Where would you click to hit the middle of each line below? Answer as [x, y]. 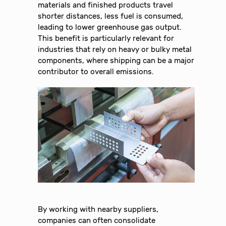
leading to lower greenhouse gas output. [110, 27]
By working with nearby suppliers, [98, 209]
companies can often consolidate [97, 220]
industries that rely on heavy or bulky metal [115, 49]
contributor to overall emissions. [96, 71]
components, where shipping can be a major [116, 60]
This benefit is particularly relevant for [106, 38]
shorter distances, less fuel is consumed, [111, 16]
